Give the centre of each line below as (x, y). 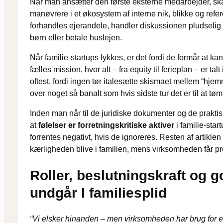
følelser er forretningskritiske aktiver (106, 125)
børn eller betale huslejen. (76, 37)
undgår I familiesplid (98, 193)
